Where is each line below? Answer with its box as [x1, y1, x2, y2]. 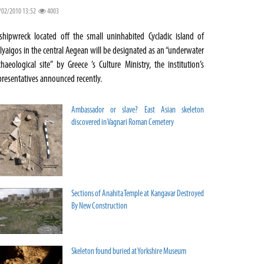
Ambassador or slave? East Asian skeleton [71, 106, 204, 115]
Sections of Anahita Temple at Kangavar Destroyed [71, 190, 204, 199]
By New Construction [71, 202, 127, 212]
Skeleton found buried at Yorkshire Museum [71, 247, 186, 257]
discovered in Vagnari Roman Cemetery [71, 118, 174, 127]
